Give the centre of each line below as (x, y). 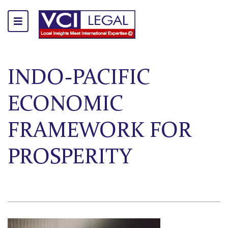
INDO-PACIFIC (79, 79)
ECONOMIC (65, 105)
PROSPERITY (70, 158)
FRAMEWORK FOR (100, 132)
